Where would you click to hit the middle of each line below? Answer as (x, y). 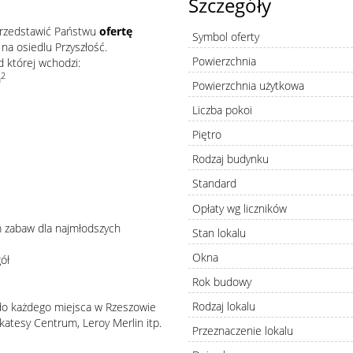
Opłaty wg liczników (240, 208)
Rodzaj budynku (230, 159)
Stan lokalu (219, 232)
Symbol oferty (226, 37)
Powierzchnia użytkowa (248, 85)
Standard (214, 183)
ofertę (116, 31)
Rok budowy (222, 281)
